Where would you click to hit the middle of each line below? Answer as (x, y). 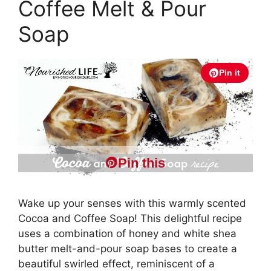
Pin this (142, 163)
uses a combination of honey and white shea (127, 233)
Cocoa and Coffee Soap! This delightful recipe (130, 218)
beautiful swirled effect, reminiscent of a (116, 263)
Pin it (230, 73)
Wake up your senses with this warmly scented (132, 203)
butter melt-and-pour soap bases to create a (128, 248)
